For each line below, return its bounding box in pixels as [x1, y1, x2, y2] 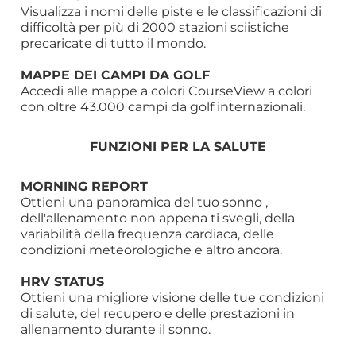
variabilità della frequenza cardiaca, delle [21, 226, 275, 242]
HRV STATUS [21, 273, 105, 290]
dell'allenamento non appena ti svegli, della [21, 210, 296, 226]
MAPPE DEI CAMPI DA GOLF [21, 66, 211, 83]
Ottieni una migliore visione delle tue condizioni [21, 289, 325, 306]
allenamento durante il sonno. [21, 321, 211, 338]
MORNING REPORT [21, 177, 149, 195]
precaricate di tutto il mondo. [21, 35, 207, 52]
